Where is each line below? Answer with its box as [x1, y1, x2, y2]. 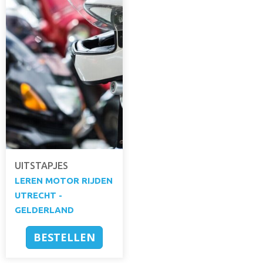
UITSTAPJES [15, 160, 68, 171]
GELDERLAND [15, 205, 74, 215]
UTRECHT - [15, 190, 62, 200]
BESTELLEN [33, 230, 95, 244]
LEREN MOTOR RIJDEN [15, 176, 113, 186]
